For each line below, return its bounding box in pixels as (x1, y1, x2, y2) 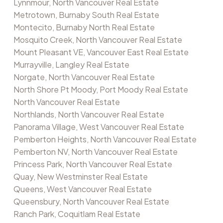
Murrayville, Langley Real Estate (13, 59, 129, 70)
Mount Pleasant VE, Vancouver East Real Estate (13, 47, 189, 58)
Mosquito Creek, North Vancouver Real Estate (13, 34, 182, 45)
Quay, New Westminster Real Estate (13, 171, 148, 182)
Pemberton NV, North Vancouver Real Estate (13, 146, 178, 157)
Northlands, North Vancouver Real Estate (13, 109, 164, 120)
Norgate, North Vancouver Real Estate (13, 72, 155, 83)
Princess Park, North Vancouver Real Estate (13, 159, 172, 170)
